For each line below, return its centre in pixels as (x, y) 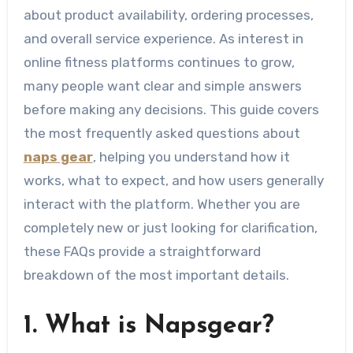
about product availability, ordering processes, (168, 15)
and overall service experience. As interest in (163, 39)
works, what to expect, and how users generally (173, 181)
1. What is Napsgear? (149, 327)
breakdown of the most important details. (156, 275)
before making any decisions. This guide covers (171, 110)
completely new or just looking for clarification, (170, 228)
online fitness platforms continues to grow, (159, 63)
